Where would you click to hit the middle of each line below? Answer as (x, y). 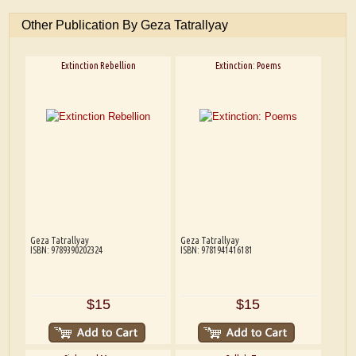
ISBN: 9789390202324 (66, 250)
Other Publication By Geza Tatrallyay (125, 25)
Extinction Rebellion (98, 65)
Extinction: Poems (248, 65)
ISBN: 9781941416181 (216, 250)
